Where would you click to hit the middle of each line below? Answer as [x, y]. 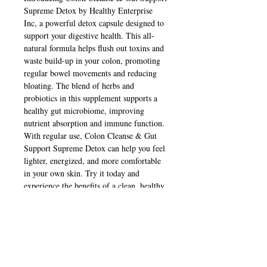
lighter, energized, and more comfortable [92, 161]
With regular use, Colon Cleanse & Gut [90, 136]
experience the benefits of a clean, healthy [94, 186]
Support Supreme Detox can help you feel [94, 148]
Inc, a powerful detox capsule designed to [94, 23]
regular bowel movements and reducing [90, 73]
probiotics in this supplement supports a [91, 98]
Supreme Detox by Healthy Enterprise [88, 11]
